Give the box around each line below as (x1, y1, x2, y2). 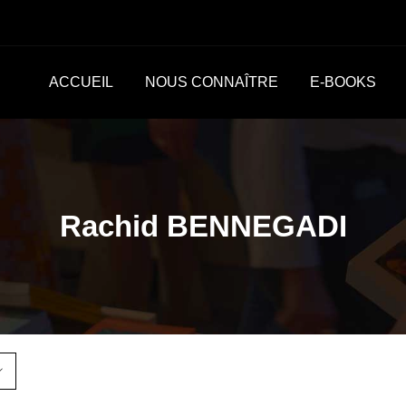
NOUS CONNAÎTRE (144, 74, 278, 90)
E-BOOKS (309, 74, 376, 90)
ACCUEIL (48, 74, 113, 90)
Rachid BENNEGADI (59, 209, 347, 243)
